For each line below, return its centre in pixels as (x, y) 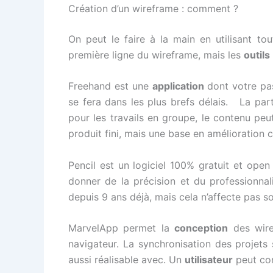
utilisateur (209, 260)
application (179, 86)
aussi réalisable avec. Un (126, 260)
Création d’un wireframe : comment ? (153, 8)
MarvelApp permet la (122, 228)
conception (201, 228)
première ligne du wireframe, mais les (156, 55)
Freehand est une (110, 86)
